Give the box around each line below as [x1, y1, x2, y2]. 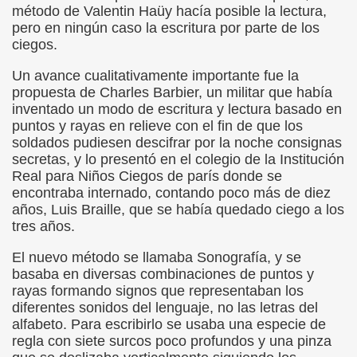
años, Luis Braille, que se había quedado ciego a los [12, 202, 344, 218]
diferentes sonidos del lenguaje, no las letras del [12, 300, 318, 316]
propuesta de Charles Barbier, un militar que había [12, 84, 332, 100]
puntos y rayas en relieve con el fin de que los [12, 118, 303, 134]
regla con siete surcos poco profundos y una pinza [12, 333, 331, 349]
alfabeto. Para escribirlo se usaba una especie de [12, 316, 326, 332]
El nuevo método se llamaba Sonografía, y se [12, 249, 301, 265]
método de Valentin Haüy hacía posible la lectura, [12, 3, 327, 19]
